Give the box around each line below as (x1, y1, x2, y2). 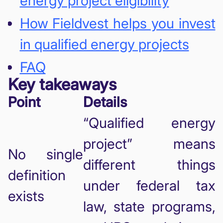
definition (7, 166, 66, 184)
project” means (83, 135, 216, 152)
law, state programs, (83, 198, 216, 215)
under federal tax (83, 177, 216, 194)
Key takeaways (7, 74, 116, 94)
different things (83, 156, 216, 173)
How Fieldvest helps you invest (19, 14, 216, 32)
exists (7, 187, 44, 205)
